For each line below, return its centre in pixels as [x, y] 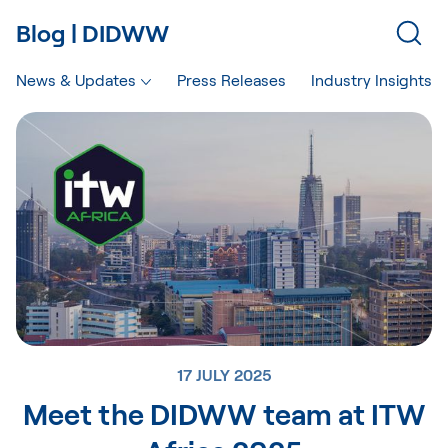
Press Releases [231, 79]
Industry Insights [371, 79]
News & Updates [76, 79]
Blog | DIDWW [92, 32]
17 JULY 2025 [224, 375]
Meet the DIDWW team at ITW [224, 414]
